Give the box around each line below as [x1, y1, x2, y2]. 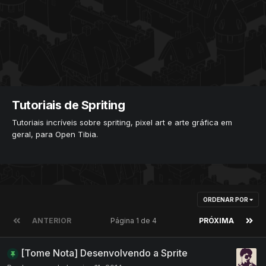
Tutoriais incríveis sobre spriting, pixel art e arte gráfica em [12, 117, 232, 127]
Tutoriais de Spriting [12, 98, 125, 112]
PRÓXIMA [199, 216, 234, 225]
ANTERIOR [32, 216, 71, 225]
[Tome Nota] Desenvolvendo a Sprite [21, 246, 188, 259]
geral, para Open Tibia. [12, 129, 98, 139]
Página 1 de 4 [110, 216, 160, 225]
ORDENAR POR [203, 195, 249, 203]
